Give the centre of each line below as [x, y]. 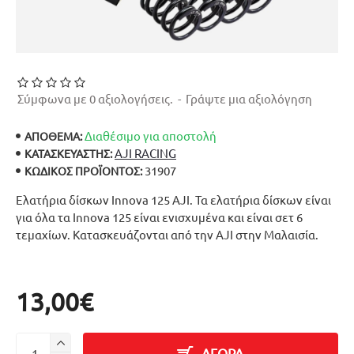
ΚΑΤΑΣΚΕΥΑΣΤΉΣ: [68, 153]
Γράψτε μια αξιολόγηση [249, 98]
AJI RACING [145, 153]
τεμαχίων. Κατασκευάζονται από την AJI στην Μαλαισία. [167, 234]
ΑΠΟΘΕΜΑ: [53, 136]
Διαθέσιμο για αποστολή [151, 136]
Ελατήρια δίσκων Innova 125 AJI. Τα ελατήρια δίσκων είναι [173, 200]
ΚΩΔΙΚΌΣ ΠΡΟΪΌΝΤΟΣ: [83, 170]
